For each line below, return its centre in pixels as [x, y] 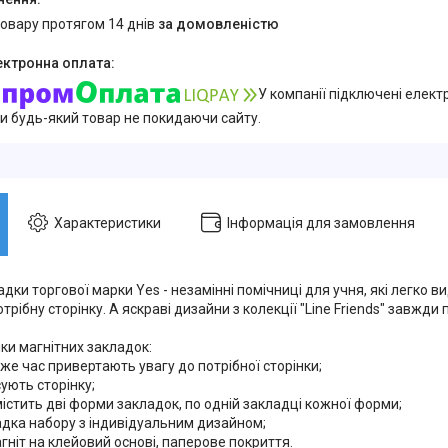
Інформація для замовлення [321, 222]
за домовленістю [218, 23]
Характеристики [107, 222]
